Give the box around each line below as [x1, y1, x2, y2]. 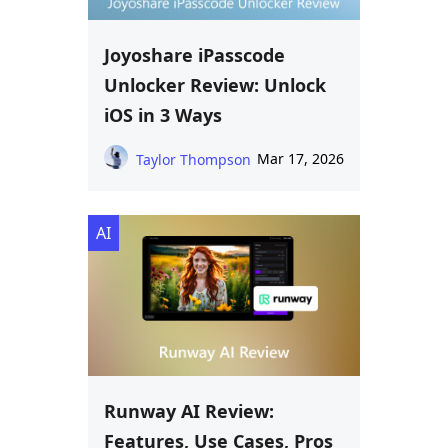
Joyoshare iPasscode [104, 42, 285, 67]
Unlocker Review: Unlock [104, 72, 326, 97]
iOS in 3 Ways [104, 102, 222, 127]
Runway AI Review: [104, 399, 274, 424]
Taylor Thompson [136, 149, 251, 169]
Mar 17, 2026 [257, 148, 344, 168]
